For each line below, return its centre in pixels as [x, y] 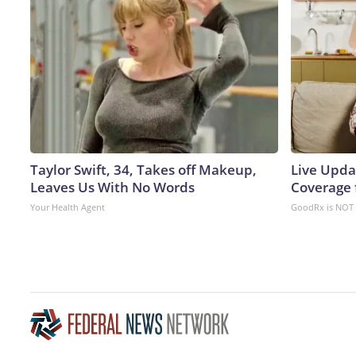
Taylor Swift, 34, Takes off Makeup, [143, 169]
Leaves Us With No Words [112, 187]
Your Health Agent [68, 207]
